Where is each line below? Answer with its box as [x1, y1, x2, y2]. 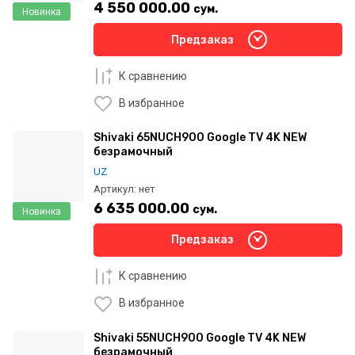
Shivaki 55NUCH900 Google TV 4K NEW [94, 330, 306, 345]
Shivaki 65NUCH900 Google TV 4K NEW [94, 131, 307, 145]
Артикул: [94, 182, 136, 195]
